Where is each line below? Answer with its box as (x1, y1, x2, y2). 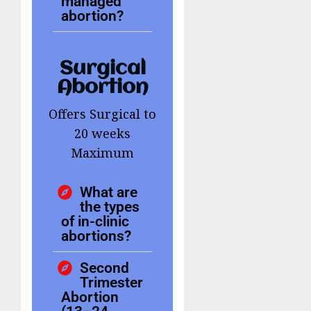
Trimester (80, 274, 144, 292)
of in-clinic (61, 212, 129, 230)
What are (80, 183, 138, 201)
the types (80, 198, 140, 216)
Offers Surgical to (49, 106, 157, 123)
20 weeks (74, 125, 131, 142)
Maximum (71, 144, 135, 162)
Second (80, 259, 130, 277)
